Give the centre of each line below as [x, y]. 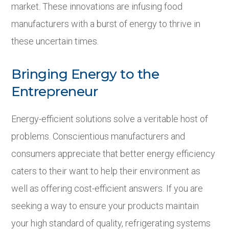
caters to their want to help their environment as [106, 171]
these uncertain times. [55, 41]
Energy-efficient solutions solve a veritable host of [110, 119]
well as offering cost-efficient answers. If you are [107, 189]
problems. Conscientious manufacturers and [98, 136]
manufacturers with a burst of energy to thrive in [106, 24]
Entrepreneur [55, 92]
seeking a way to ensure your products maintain [105, 206]
